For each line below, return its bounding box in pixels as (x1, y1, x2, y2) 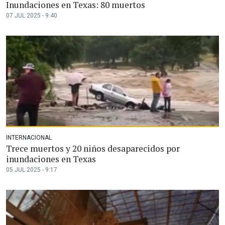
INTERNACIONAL (6, 134, 52, 141)
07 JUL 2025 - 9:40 (6, 12, 57, 19)
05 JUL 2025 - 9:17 (6, 166, 57, 173)
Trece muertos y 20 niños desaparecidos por (6, 142, 180, 154)
